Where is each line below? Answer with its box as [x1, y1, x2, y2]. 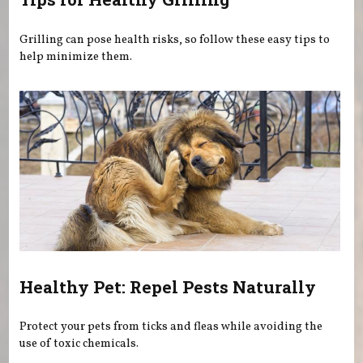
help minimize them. [19, 48, 133, 65]
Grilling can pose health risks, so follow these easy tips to [19, 31, 331, 48]
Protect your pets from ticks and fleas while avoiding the [19, 318, 323, 335]
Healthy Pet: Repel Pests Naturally [19, 275, 317, 298]
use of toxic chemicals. [19, 335, 139, 352]
